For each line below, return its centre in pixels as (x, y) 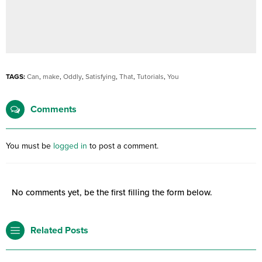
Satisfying (101, 76)
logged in (70, 146)
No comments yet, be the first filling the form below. (112, 192)
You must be (30, 146)
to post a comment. (123, 146)
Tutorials (150, 76)
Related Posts (59, 230)
